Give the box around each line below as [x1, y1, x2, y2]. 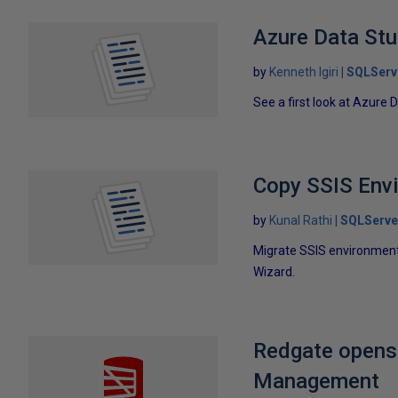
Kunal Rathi [269, 212, 333, 227]
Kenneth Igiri [269, 65, 339, 79]
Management [253, 368, 380, 394]
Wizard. [253, 264, 296, 279]
